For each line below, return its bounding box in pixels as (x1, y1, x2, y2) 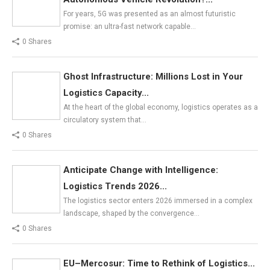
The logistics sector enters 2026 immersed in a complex (63, 196, 253, 205)
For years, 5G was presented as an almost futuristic (63, 9, 236, 18)
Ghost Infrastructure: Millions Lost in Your (63, 71, 243, 82)
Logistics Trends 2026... (63, 180, 167, 192)
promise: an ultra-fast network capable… (63, 22, 196, 31)
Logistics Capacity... (63, 87, 149, 98)
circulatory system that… (63, 115, 146, 124)
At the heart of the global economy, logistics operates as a (63, 102, 258, 111)
